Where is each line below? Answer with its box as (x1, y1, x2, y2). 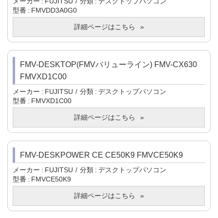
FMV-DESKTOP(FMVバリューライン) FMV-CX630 (20, 60, 197, 69)
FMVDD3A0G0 (31, 6, 77, 15)
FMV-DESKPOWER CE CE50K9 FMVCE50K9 (20, 151, 183, 160)
